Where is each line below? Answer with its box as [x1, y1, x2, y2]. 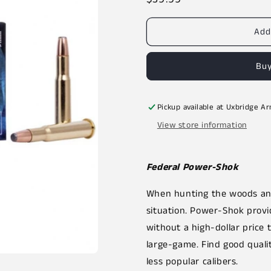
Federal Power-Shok [146, 160, 239, 174]
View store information [157, 119, 247, 131]
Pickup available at [157, 102, 226, 113]
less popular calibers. [146, 255, 238, 269]
